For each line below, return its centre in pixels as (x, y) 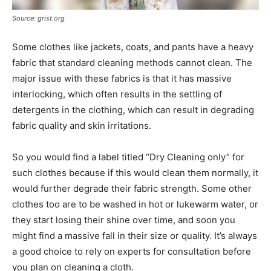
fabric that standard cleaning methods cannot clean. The (132, 62)
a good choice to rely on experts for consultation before (132, 251)
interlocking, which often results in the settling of (117, 94)
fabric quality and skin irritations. (82, 125)
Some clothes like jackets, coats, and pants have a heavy (133, 47)
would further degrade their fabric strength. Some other (132, 188)
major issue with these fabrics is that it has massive (122, 78)
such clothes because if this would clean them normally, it (135, 172)
